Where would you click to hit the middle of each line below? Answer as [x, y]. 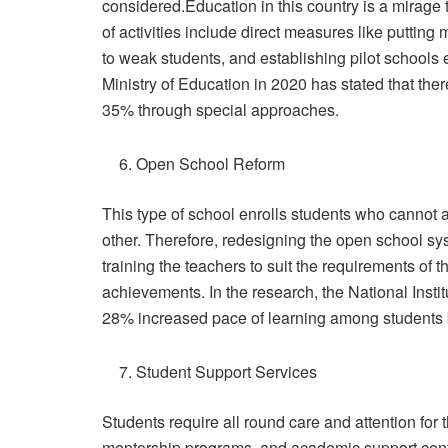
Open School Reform [211, 164]
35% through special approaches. [220, 110]
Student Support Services [227, 372]
